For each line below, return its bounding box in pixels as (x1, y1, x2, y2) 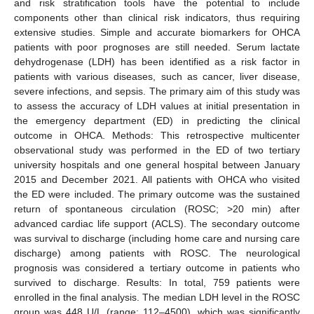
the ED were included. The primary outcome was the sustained (14, 188, 300, 200)
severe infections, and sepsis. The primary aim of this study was (14, 85, 300, 97)
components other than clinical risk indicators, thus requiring (14, 11, 300, 23)
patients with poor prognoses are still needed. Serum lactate (14, 41, 300, 53)
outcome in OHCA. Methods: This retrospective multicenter (14, 129, 300, 141)
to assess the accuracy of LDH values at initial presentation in (14, 100, 300, 111)
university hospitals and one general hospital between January (14, 158, 300, 170)
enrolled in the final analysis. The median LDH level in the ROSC (14, 291, 300, 303)
